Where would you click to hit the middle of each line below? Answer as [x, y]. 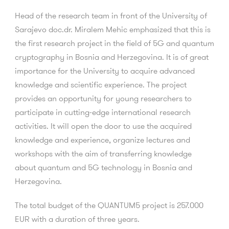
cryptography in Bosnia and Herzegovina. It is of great [112, 57]
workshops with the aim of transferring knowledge [103, 153]
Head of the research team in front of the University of [111, 15]
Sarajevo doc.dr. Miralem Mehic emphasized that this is [113, 29]
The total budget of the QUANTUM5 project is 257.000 [109, 205]
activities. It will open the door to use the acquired [103, 126]
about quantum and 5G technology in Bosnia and [104, 167]
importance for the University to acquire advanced [105, 71]
